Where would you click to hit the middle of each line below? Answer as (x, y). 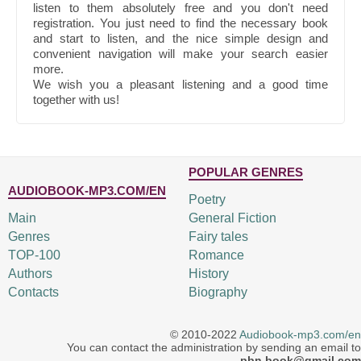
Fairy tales (218, 237)
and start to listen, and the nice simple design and (180, 38)
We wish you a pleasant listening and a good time (180, 84)
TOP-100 (34, 255)
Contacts (33, 292)
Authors (30, 274)
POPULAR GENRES (245, 172)
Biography (218, 292)
